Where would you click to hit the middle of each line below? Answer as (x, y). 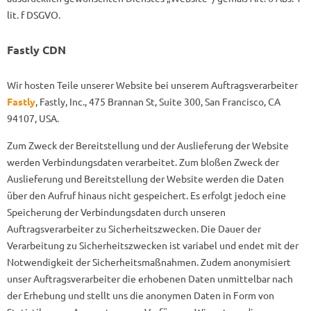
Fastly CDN (36, 50)
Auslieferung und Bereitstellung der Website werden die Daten (145, 178)
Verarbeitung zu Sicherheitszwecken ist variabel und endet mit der (153, 245)
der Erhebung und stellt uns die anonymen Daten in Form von (141, 295)
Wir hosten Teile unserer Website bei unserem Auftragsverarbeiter (152, 85)
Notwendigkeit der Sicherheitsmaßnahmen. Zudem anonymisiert (149, 262)
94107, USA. (33, 118)
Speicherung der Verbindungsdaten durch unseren (116, 212)
